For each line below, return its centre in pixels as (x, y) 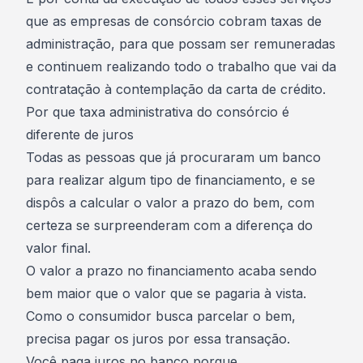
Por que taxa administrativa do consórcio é (158, 112)
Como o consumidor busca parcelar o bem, (161, 316)
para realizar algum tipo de (111, 180)
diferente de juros (80, 135)
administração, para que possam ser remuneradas (181, 44)
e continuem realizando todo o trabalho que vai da (181, 66)
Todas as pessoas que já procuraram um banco (173, 157)
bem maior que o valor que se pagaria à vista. (166, 293)
